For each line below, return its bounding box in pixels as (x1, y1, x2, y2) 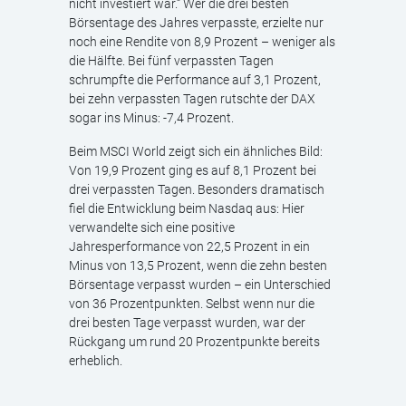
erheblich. (69, 353, 122, 368)
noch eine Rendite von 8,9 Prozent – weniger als (69, 34, 335, 49)
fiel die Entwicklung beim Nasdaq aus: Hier (69, 201, 304, 216)
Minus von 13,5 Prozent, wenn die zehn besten (69, 258, 327, 273)
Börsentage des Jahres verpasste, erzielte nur (69, 15, 324, 30)
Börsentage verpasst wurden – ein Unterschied (69, 277, 331, 292)
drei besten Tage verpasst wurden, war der (69, 315, 305, 330)
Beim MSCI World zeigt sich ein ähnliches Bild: (69, 144, 323, 159)
